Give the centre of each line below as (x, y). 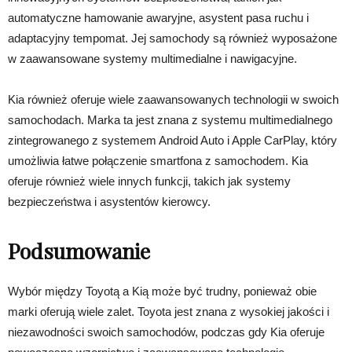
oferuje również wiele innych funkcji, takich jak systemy (149, 181)
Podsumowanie (79, 251)
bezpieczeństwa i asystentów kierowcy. (109, 202)
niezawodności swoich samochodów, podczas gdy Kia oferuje (166, 332)
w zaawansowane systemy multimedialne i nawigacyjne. (152, 59)
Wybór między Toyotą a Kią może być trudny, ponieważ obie (162, 291)
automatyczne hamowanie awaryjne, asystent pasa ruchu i (158, 18)
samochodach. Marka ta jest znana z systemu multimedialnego (170, 120)
